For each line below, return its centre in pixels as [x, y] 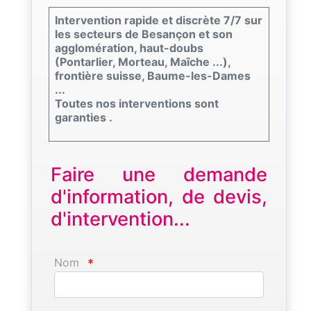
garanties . [84, 117]
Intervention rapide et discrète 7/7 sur [159, 20]
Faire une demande [159, 174]
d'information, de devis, [159, 196]
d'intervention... [120, 219]
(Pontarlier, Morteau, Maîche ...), [143, 61]
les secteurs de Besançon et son [144, 34]
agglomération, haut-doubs [129, 48]
